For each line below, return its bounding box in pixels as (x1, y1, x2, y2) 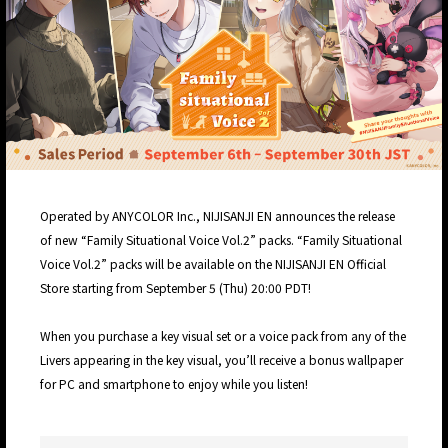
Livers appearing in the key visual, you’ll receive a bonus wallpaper (40, 351, 403, 369)
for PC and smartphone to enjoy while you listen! (40, 375, 308, 393)
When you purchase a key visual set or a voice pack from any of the (40, 327, 406, 345)
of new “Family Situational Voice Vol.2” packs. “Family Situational (40, 231, 402, 249)
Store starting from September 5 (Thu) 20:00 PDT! (40, 279, 311, 297)
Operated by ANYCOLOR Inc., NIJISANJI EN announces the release (40, 207, 395, 225)
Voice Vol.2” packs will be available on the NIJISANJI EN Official (40, 255, 386, 273)
